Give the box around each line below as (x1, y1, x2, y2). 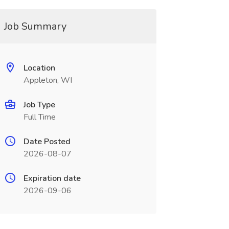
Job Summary (4, 19, 66, 33)
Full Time (23, 111, 56, 123)
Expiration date (23, 173, 81, 184)
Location (23, 62, 55, 74)
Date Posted (23, 136, 71, 147)
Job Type (23, 99, 55, 110)
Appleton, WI (23, 75, 72, 86)
